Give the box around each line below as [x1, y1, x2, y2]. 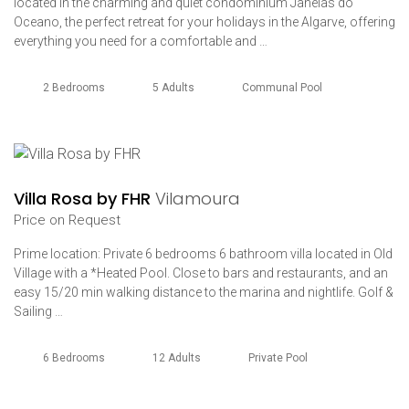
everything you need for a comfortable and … [14, 34, 267, 48]
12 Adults [152, 351, 201, 364]
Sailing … [14, 303, 63, 319]
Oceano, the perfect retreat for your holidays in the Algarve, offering [14, 15, 395, 29]
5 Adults [152, 81, 194, 94]
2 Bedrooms [43, 81, 105, 94]
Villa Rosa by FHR [14, 186, 155, 210]
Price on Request [14, 211, 121, 228]
